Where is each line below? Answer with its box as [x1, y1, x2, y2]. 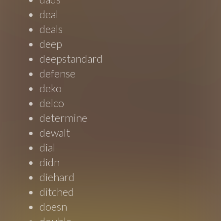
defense [39, 67, 76, 80]
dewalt [39, 126, 71, 140]
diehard [39, 170, 75, 184]
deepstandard [39, 52, 103, 66]
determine [39, 111, 88, 125]
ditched [39, 185, 74, 199]
